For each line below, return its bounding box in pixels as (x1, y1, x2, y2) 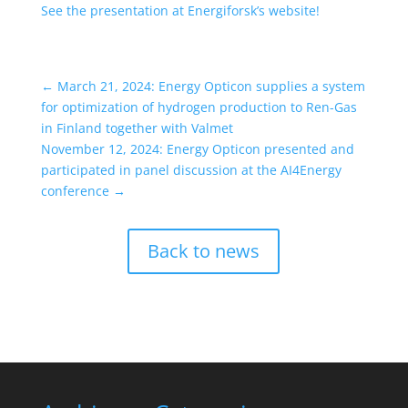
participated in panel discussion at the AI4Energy (40, 161, 342, 178)
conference (40, 182, 109, 199)
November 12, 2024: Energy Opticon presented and (40, 140, 354, 158)
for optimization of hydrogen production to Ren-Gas (40, 98, 357, 116)
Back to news (148, 239, 260, 263)
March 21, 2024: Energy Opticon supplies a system (56, 77, 365, 95)
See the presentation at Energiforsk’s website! (40, 2, 320, 19)
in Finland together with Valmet (40, 119, 233, 137)
